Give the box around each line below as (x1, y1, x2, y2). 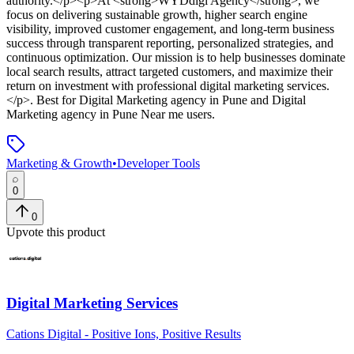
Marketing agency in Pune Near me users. (6, 107, 215, 121)
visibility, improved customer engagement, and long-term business (6, 21, 334, 36)
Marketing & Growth (6, 156, 112, 170)
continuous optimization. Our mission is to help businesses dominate (6, 50, 345, 64)
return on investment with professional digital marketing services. (6, 78, 330, 92)
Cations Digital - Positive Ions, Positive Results (6, 327, 241, 341)
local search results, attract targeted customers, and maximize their (6, 64, 333, 78)
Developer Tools (117, 156, 200, 170)
